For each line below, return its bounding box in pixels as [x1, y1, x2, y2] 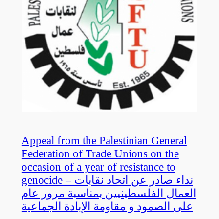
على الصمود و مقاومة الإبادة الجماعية [21, 199, 193, 213]
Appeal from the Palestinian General [21, 133, 187, 147]
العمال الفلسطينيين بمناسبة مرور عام [21, 186, 196, 199]
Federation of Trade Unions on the [21, 147, 179, 160]
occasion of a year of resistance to [21, 160, 175, 173]
